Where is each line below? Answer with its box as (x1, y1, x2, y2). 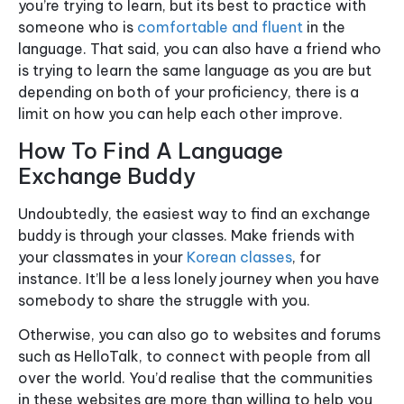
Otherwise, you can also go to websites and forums (18, 326, 381, 344)
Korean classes (187, 247, 292, 266)
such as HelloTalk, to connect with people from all (18, 347, 371, 366)
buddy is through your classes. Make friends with (18, 225, 354, 244)
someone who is (18, 18, 137, 37)
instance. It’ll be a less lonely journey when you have (18, 269, 380, 288)
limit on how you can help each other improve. (18, 105, 343, 124)
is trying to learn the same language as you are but (18, 61, 372, 80)
